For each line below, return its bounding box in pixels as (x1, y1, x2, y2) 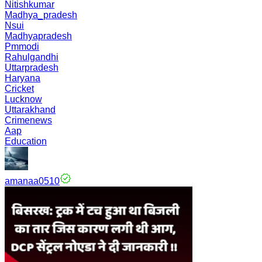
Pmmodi (5, 42, 39, 51)
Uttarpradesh (5, 63, 58, 73)
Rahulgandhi (5, 52, 58, 62)
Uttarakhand (5, 105, 56, 115)
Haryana (5, 73, 40, 83)
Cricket (5, 84, 34, 94)
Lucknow (5, 94, 42, 104)
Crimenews (5, 115, 52, 125)
